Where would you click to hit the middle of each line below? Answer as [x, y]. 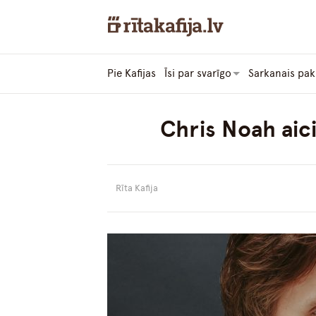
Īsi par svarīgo [198, 74]
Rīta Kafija [137, 188]
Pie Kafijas [132, 74]
